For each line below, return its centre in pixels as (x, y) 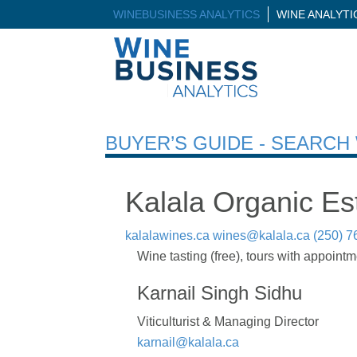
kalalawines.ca (167, 235)
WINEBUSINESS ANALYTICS (186, 14)
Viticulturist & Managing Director (228, 321)
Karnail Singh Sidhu (220, 292)
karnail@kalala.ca (188, 342)
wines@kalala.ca (261, 235)
